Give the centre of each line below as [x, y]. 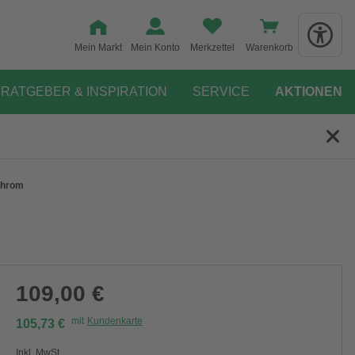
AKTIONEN [309, 92]
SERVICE [221, 92]
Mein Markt [98, 48]
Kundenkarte [115, 321]
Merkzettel [212, 48]
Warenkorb [269, 48]
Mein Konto [155, 48]
